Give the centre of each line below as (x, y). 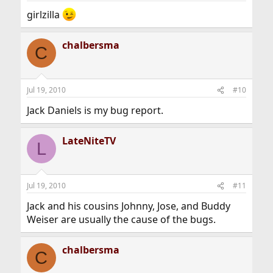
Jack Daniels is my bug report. (95, 111)
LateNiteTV (89, 141)
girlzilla (44, 15)
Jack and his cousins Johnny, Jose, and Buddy (128, 206)
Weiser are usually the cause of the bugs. (121, 220)
